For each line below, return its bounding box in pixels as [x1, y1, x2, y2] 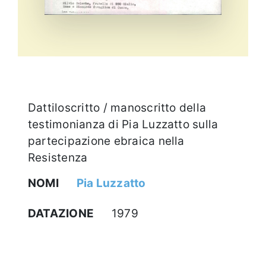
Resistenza [28, 150, 88, 164]
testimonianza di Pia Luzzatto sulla [28, 117, 218, 131]
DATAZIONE [28, 206, 94, 220]
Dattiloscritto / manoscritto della [28, 100, 207, 115]
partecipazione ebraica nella [28, 134, 185, 148]
